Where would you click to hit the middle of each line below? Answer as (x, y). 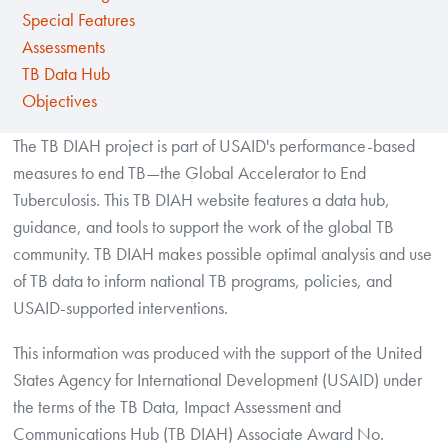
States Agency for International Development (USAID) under (218, 379)
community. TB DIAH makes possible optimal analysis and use (223, 253)
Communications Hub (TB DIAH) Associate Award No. (199, 433)
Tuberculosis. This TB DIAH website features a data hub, (202, 199)
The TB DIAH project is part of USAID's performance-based (214, 145)
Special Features (78, 20)
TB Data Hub (65, 74)
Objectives (59, 101)
